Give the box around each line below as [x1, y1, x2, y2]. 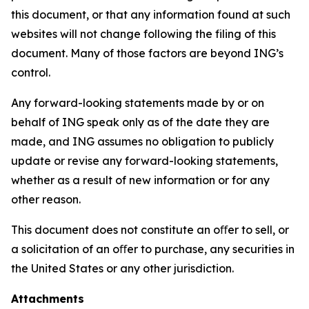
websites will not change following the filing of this [11, 27, 276, 41]
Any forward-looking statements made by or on [11, 96, 264, 110]
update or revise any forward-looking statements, [11, 154, 278, 168]
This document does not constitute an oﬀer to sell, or [11, 223, 289, 237]
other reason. [11, 192, 81, 206]
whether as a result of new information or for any [11, 173, 270, 187]
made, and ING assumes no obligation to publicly [11, 134, 274, 148]
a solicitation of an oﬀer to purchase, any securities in [11, 242, 295, 256]
